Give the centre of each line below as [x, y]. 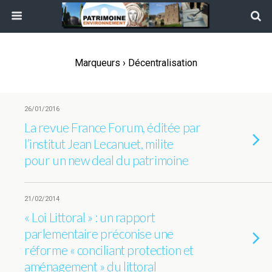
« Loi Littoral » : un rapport [90, 217]
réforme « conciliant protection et [109, 250]
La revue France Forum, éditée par [113, 127]
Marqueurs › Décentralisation [136, 63]
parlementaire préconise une [99, 233]
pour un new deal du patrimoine [107, 160]
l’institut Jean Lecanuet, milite [99, 144]
